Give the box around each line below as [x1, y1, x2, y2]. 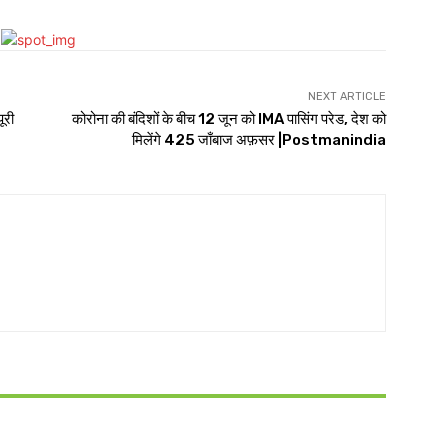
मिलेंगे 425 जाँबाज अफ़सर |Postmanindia [131, 131, 386, 149]
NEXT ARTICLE [307, 90, 386, 103]
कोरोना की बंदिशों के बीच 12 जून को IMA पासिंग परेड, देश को [71, 110, 386, 128]
